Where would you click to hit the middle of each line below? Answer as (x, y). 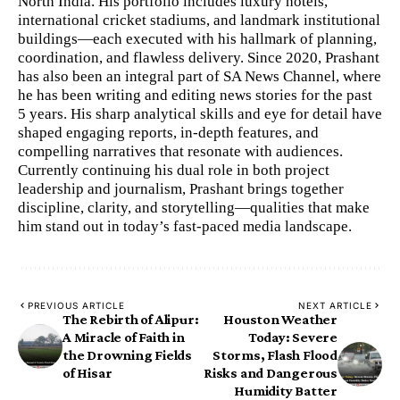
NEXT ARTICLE (335, 306)
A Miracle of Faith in (124, 337)
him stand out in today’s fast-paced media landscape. (185, 226)
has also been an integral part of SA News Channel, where (200, 76)
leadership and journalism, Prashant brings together (181, 189)
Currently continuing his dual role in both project (174, 170)
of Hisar (87, 373)
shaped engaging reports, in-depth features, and (168, 133)
